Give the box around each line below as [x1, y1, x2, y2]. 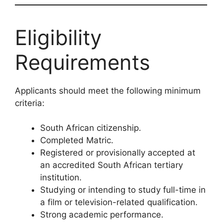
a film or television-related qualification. [40, 197, 198, 208]
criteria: [15, 98, 45, 108]
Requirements [15, 49, 150, 75]
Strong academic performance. [40, 210, 164, 220]
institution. [40, 172, 82, 183]
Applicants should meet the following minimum [15, 85, 201, 96]
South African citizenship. [40, 123, 141, 133]
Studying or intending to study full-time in [40, 185, 206, 195]
